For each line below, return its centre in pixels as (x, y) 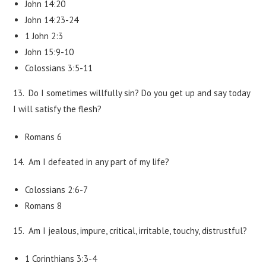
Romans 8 (44, 206)
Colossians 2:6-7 (57, 190)
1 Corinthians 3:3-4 (61, 259)
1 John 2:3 (44, 36)
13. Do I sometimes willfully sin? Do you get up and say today (132, 93)
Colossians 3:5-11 (59, 68)
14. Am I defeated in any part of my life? (91, 162)
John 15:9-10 (50, 52)
